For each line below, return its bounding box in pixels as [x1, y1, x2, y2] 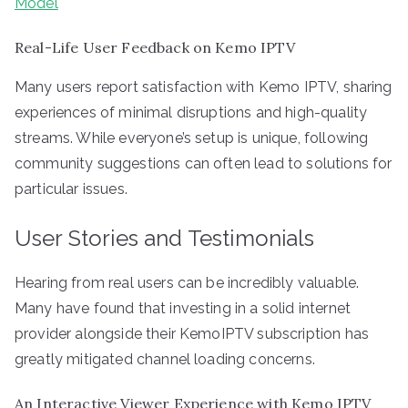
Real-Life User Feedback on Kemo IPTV [15, 37, 295, 56]
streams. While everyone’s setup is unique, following [15, 128, 369, 147]
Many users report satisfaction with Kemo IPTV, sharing [15, 77, 393, 96]
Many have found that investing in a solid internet [15, 299, 352, 317]
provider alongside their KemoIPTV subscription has [15, 324, 370, 342]
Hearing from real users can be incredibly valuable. [15, 273, 360, 291]
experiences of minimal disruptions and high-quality [15, 103, 368, 121]
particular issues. [15, 179, 127, 198]
